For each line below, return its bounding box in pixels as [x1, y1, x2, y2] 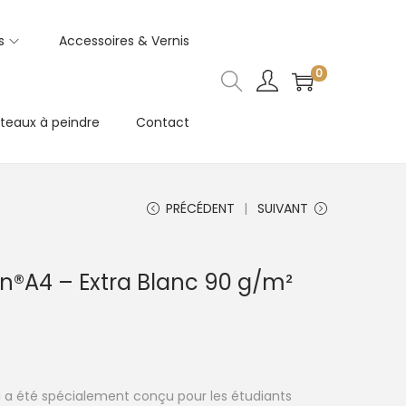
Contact [136, 113, 189, 131]
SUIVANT [257, 199, 308, 217]
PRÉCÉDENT [166, 199, 235, 217]
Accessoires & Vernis [59, 32, 189, 50]
